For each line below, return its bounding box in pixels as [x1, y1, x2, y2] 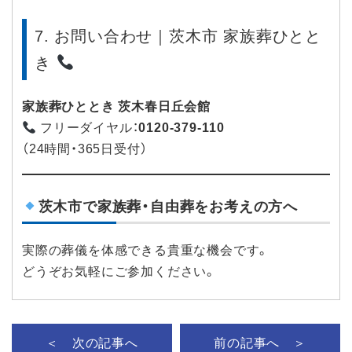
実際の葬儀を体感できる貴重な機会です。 [22, 244, 270, 258]
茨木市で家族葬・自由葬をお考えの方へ [38, 199, 298, 215]
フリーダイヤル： [36, 121, 139, 135]
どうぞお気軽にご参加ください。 [22, 265, 217, 279]
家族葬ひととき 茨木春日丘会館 [22, 100, 211, 114]
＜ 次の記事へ [46, 336, 138, 350]
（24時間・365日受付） [22, 142, 148, 156]
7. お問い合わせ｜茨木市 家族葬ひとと [35, 27, 321, 46]
